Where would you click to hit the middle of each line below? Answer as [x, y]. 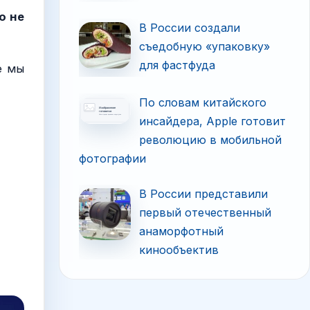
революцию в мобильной [211, 140]
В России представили [204, 194]
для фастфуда [177, 65]
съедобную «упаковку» [205, 46]
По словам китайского [203, 103]
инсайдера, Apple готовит [213, 121]
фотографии [113, 159]
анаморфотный [182, 231]
